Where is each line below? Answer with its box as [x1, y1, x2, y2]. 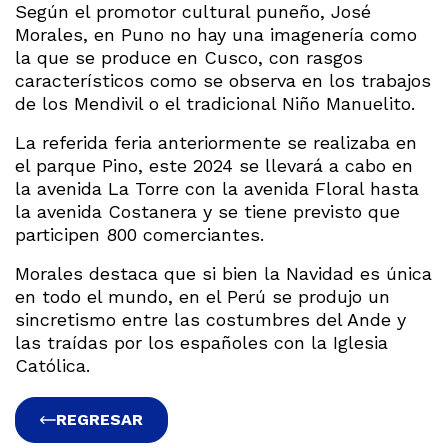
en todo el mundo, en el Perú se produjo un [15, 286, 390, 308]
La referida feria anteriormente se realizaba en [15, 132, 417, 154]
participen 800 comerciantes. [15, 224, 264, 246]
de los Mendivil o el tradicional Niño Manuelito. [15, 93, 415, 115]
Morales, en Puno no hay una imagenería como [15, 24, 417, 46]
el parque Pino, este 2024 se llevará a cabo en [15, 155, 413, 177]
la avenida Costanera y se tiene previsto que [15, 201, 400, 223]
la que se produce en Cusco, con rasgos [15, 47, 363, 69]
